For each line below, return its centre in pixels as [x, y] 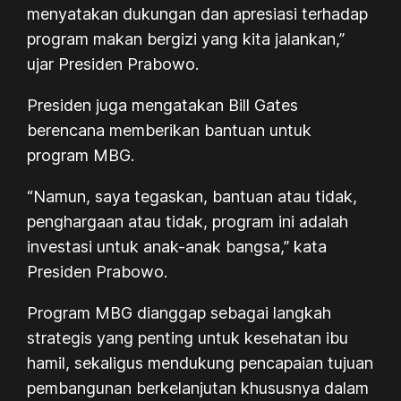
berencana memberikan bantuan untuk [170, 130]
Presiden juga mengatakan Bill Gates [163, 105]
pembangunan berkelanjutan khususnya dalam [198, 388]
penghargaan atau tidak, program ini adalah [188, 221]
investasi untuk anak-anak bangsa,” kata [177, 246]
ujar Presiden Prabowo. [113, 64]
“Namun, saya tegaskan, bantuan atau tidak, [192, 196]
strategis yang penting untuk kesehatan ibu [188, 337]
